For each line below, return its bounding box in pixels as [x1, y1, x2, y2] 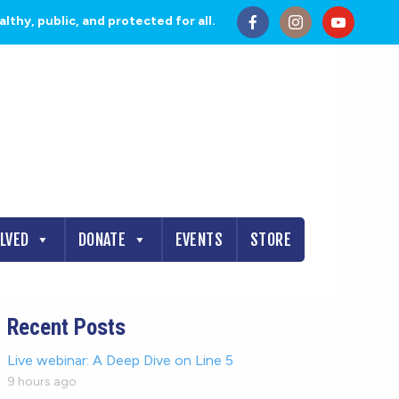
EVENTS [175, 230, 223, 249]
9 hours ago [7, 374, 77, 389]
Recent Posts [7, 314, 126, 340]
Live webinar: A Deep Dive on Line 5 [7, 352, 234, 369]
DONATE [77, 230, 126, 249]
